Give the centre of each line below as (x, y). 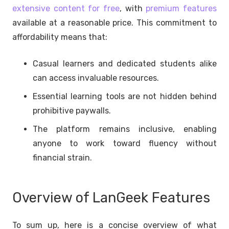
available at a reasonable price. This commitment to (114, 22)
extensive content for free (66, 8)
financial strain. (62, 157)
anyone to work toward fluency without (125, 143)
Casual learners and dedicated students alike (125, 63)
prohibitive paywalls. (72, 110)
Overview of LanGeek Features (111, 198)
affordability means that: (60, 37)
